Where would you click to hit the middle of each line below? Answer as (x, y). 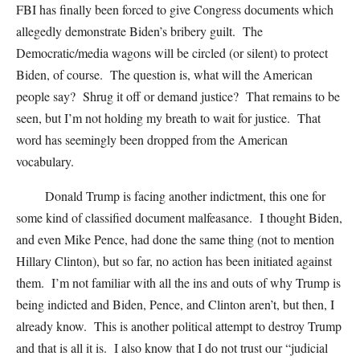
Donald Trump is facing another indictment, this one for (171, 196)
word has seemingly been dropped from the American (152, 139)
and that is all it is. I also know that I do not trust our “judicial (172, 348)
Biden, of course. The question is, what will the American (164, 74)
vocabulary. (45, 161)
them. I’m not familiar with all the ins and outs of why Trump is (178, 282)
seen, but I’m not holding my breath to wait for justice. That (168, 118)
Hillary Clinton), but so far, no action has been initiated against (174, 261)
